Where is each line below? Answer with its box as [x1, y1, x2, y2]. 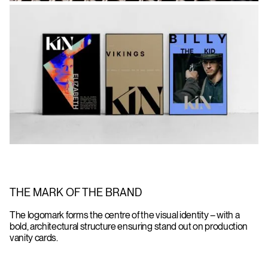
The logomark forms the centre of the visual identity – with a [10, 209, 240, 221]
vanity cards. [10, 232, 58, 244]
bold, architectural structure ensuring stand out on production [10, 221, 248, 233]
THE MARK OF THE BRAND [10, 186, 142, 199]
